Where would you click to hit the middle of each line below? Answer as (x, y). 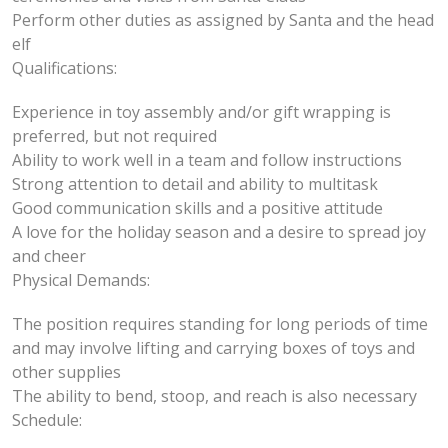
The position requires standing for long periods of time (220, 323)
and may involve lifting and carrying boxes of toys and (213, 347)
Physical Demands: (81, 279)
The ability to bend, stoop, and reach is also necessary (214, 395)
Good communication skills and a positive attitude (197, 207)
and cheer (49, 255)
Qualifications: (64, 67)
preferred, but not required (114, 135)
